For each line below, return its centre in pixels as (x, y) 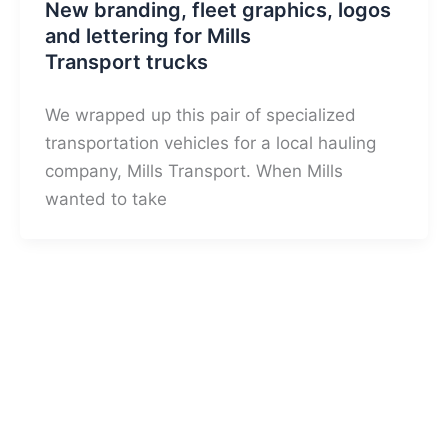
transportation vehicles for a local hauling (211, 143)
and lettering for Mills (148, 36)
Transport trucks (127, 62)
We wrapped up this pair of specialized (201, 115)
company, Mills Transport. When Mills (194, 171)
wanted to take (106, 199)
